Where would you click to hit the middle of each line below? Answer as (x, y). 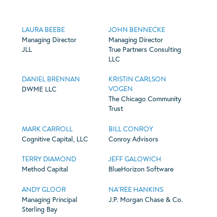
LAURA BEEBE (43, 30)
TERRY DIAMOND (49, 159)
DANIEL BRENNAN (51, 79)
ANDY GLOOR (44, 189)
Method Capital (45, 169)
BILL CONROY (131, 129)
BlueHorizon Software (141, 169)
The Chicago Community (145, 99)
